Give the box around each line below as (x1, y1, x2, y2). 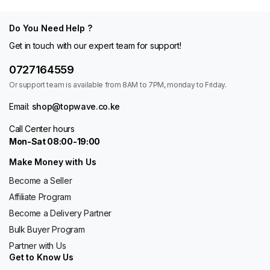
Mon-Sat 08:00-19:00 (9, 136, 100, 146)
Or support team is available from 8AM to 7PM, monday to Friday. (9, 80, 227, 89)
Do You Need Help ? (9, 23, 92, 33)
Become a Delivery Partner (9, 208, 111, 218)
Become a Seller (9, 175, 72, 186)
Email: (9, 101, 32, 111)
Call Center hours (9, 124, 75, 134)
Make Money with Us (9, 157, 96, 167)
